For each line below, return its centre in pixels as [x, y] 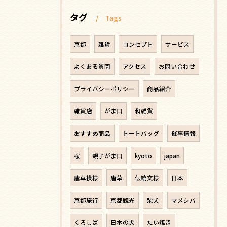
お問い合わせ [177, 66]
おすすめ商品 [92, 133]
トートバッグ [141, 133]
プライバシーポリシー [104, 88]
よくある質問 [92, 66]
